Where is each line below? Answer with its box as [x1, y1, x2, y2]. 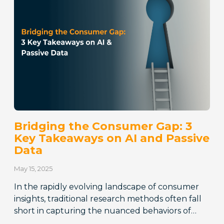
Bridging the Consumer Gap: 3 [14, 119, 192, 133]
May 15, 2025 [14, 164, 53, 173]
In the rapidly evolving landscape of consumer [14, 182, 199, 192]
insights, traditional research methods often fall [14, 194, 202, 204]
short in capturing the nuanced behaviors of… [14, 206, 197, 216]
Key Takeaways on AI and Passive [14, 131, 210, 145]
